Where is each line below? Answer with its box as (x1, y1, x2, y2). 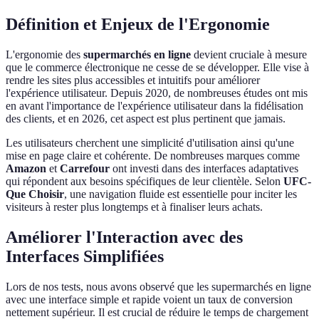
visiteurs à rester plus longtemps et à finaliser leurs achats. (6, 201, 263, 214)
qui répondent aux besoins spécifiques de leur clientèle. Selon (6, 175, 283, 188)
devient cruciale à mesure (191, 48, 307, 61)
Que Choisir (6, 188, 64, 201)
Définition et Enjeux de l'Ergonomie (6, 15, 270, 34)
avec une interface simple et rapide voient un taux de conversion (6, 293, 293, 306)
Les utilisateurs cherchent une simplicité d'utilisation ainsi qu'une (6, 137, 294, 150)
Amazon (6, 162, 46, 175)
